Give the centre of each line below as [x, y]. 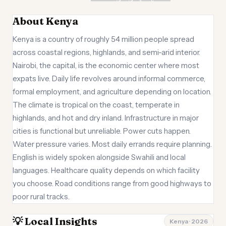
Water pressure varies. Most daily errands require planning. [112, 144]
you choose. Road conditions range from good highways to [112, 183]
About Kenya [46, 21]
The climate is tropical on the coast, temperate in [96, 105]
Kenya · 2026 [189, 221]
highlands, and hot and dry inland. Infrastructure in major [106, 118]
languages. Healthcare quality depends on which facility [106, 170]
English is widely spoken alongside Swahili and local [99, 157]
